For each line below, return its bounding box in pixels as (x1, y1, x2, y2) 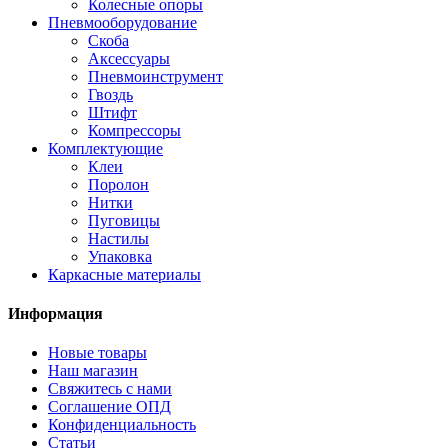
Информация (8, 304, 103, 322)
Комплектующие (48, 139, 163, 157)
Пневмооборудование (48, 13, 197, 31)
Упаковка (88, 247, 152, 265)
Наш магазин (48, 362, 138, 380)
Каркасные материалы (48, 265, 201, 283)
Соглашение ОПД (48, 398, 171, 416)
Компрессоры (88, 121, 181, 139)
